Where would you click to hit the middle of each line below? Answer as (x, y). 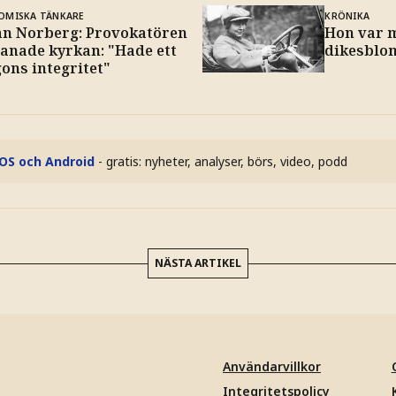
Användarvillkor (272, 366)
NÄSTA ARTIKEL (198, 263)
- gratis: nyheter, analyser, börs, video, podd (223, 161)
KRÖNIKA (347, 15)
